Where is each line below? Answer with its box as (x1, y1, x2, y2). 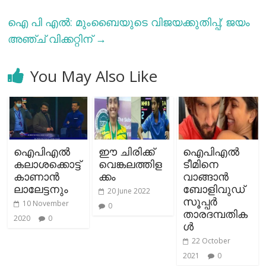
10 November (23, 198, 69, 209)
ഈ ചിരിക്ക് (98, 144, 154, 159)
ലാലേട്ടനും (14, 182, 69, 197)
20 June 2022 (107, 186, 150, 197)
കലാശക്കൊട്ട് (14, 157, 81, 172)
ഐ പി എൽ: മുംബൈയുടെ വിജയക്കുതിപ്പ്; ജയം (8, 15, 251, 30)
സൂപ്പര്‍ (182, 194, 217, 209)
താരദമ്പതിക (182, 207, 248, 221)
